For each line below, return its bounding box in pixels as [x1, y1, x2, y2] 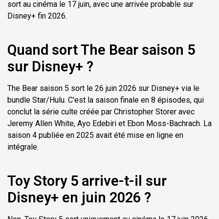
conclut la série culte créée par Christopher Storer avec [7, 107, 195, 117]
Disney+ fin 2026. [7, 11, 67, 21]
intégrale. [7, 142, 39, 152]
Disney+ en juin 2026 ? [7, 189, 151, 206]
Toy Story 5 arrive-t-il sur [7, 173, 167, 190]
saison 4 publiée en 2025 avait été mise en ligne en [7, 131, 183, 140]
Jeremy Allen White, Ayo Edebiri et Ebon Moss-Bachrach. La [7, 119, 212, 129]
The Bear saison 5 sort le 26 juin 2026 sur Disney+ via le [7, 84, 199, 93]
